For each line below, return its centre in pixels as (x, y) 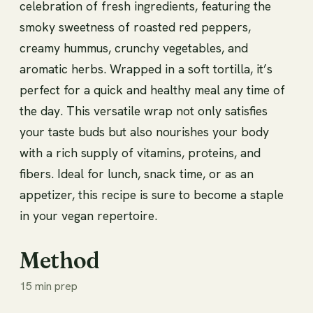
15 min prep (49, 286)
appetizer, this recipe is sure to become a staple (152, 194)
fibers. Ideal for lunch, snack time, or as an (137, 173)
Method (60, 260)
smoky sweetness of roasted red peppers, (135, 27)
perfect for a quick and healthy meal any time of (152, 89)
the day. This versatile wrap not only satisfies (144, 110)
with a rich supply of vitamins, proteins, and (140, 152)
